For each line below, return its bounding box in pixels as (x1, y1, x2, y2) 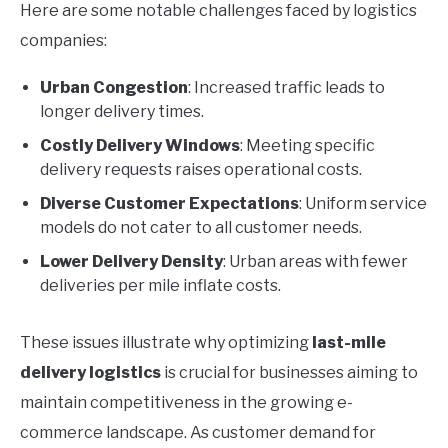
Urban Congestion (40, 78, 188, 98)
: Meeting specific (240, 136, 375, 156)
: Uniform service (299, 194, 427, 214)
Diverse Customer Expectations (40, 194, 299, 214)
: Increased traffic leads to (188, 78, 385, 98)
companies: (20, 31, 107, 51)
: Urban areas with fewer (223, 252, 408, 272)
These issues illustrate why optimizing (20, 333, 312, 353)
